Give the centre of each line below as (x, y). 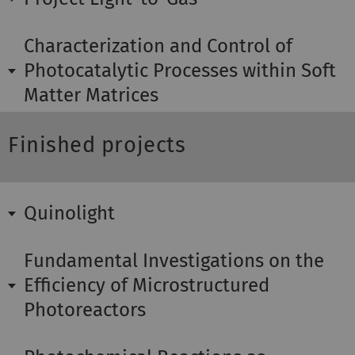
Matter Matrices (91, 95)
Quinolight (69, 214)
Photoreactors (85, 310)
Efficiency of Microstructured (147, 286)
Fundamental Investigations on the (174, 261)
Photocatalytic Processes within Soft (180, 71)
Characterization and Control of (158, 46)
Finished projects (97, 145)
